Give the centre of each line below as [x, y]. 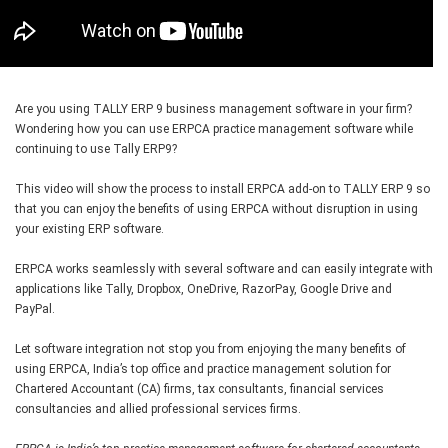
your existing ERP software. [89, 229]
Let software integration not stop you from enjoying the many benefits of [210, 349]
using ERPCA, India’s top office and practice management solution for [203, 369]
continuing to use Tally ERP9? [96, 149]
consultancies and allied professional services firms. [158, 409]
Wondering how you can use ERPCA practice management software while [214, 129]
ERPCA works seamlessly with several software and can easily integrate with [224, 269]
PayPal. [35, 309]
